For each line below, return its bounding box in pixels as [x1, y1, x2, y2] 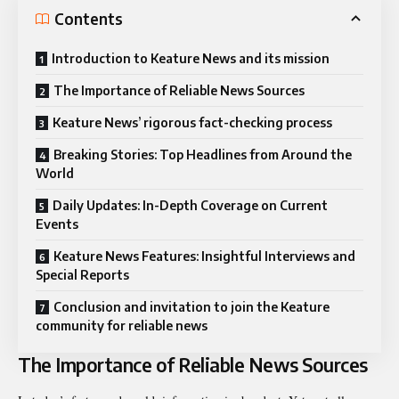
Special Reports [36, 267, 129, 283]
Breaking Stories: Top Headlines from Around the [53, 147, 352, 163]
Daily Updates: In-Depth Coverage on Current [53, 198, 328, 214]
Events [36, 216, 78, 232]
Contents [54, 8, 123, 28]
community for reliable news [36, 318, 208, 334]
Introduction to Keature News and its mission [52, 51, 330, 67]
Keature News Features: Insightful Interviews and [53, 248, 355, 265]
